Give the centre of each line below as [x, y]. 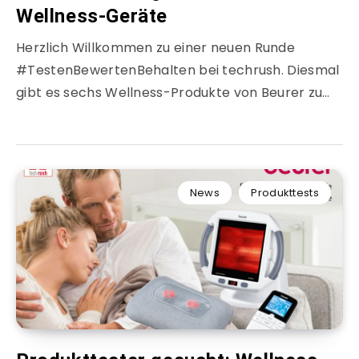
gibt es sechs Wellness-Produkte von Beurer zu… [173, 93]
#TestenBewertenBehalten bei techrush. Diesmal [178, 71]
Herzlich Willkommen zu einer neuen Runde [155, 48]
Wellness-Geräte [92, 16]
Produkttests [285, 193]
